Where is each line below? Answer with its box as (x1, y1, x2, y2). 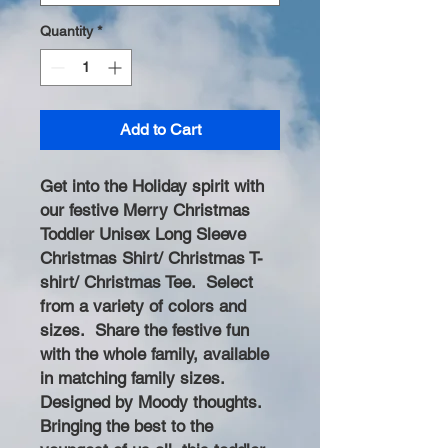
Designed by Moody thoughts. (40, 392, 261, 412)
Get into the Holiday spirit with (40, 176, 264, 196)
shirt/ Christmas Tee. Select (40, 272, 253, 292)
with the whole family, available (40, 344, 269, 364)
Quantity (40, 23, 93, 39)
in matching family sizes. (40, 368, 224, 388)
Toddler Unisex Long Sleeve (40, 224, 246, 244)
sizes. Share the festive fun (40, 320, 249, 340)
